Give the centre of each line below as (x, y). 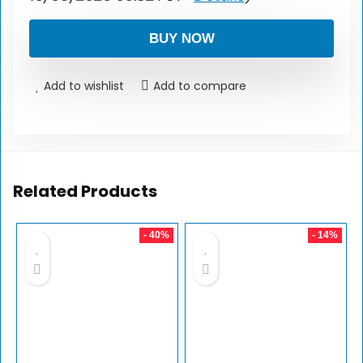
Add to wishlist (84, 86)
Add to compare (200, 86)
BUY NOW (181, 39)
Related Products (85, 192)
